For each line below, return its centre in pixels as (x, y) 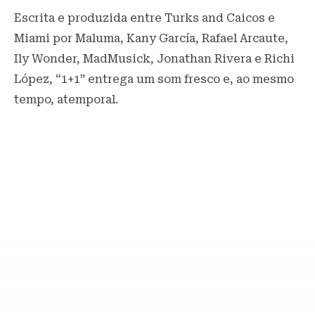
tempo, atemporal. (66, 99)
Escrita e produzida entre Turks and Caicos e (144, 18)
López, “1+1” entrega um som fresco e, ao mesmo (154, 79)
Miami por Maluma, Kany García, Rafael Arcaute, (151, 38)
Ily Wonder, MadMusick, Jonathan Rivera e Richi (154, 58)
